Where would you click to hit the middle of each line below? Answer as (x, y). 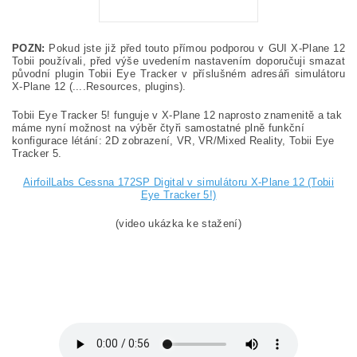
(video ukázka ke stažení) (178, 223)
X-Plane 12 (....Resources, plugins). (101, 86)
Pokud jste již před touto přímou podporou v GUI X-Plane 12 (195, 48)
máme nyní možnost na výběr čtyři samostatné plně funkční (158, 127)
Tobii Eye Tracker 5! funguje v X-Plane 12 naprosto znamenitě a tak (177, 115)
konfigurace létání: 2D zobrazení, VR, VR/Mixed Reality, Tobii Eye (173, 140)
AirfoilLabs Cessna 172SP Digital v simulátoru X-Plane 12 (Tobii (178, 182)
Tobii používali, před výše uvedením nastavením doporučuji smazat (178, 61)
